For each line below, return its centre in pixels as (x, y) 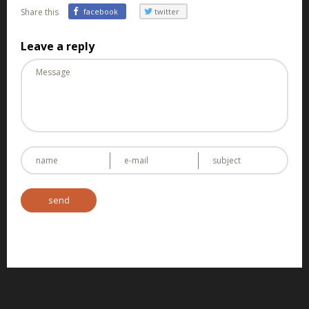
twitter (167, 12)
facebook (101, 12)
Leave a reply (58, 47)
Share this (40, 12)
